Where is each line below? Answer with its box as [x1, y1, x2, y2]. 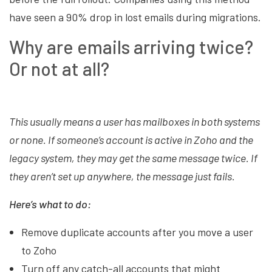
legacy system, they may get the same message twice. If [9, 151, 257, 165]
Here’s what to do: [9, 197, 91, 211]
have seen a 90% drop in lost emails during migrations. [9, 10, 261, 24]
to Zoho [21, 243, 56, 257]
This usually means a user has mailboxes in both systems [9, 115, 260, 129]
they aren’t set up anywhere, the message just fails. [9, 169, 235, 183]
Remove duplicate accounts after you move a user [21, 225, 253, 239]
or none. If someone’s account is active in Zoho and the [9, 133, 253, 147]
